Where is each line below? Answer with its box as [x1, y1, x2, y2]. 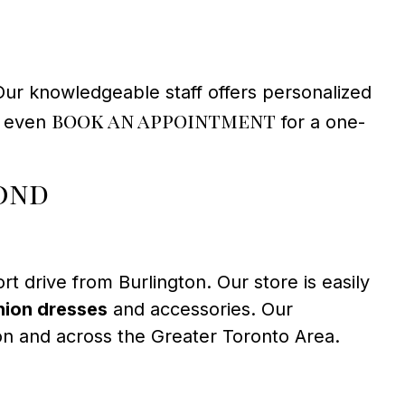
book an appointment [52, 106, 276, 134]
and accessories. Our [108, 297, 293, 320]
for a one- [276, 110, 365, 133]
